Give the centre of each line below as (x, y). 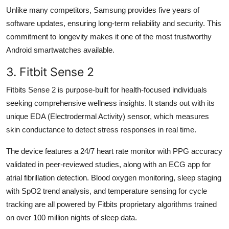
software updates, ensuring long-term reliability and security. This (114, 23)
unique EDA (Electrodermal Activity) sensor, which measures (108, 116)
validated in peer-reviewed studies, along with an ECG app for (108, 164)
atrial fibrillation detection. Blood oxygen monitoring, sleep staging (114, 177)
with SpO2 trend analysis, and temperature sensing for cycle (107, 191)
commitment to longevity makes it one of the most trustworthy (109, 36)
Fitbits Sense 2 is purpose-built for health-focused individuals (107, 89)
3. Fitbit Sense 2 (50, 72)
